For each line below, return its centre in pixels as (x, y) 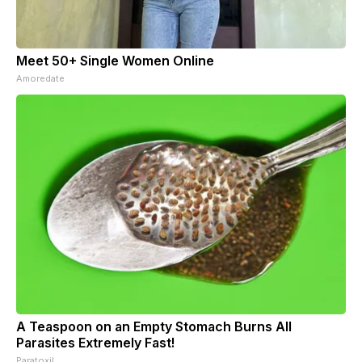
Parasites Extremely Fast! (95, 342)
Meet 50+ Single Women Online (115, 60)
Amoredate (40, 78)
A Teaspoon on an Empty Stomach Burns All (154, 326)
